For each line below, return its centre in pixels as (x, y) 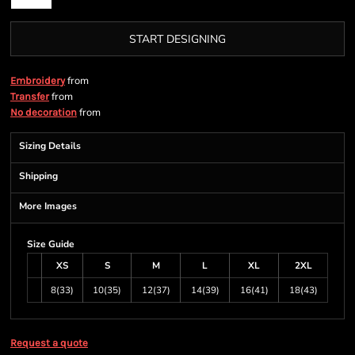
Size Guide (51, 244)
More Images (48, 206)
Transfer (30, 96)
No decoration (44, 112)
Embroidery (38, 80)
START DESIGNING (177, 40)
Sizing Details (50, 146)
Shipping (38, 176)
